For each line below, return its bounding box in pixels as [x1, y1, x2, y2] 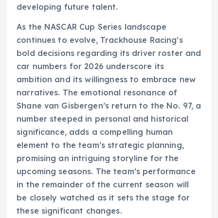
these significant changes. [17, 206, 122, 216]
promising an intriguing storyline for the [17, 153, 179, 163]
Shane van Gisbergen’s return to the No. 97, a [17, 101, 201, 111]
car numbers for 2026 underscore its [17, 61, 164, 72]
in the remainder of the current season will [17, 180, 189, 190]
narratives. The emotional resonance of [17, 88, 178, 98]
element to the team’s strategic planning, [17, 140, 184, 150]
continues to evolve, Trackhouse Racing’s [17, 35, 183, 45]
